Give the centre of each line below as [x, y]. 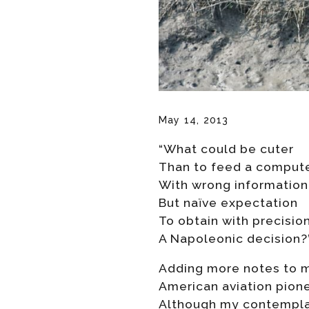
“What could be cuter [226, 148]
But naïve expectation [228, 202]
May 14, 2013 [194, 120]
